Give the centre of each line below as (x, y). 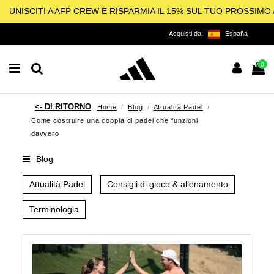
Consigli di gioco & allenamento (168, 184)
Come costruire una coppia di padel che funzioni (114, 120)
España (236, 33)
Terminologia (54, 209)
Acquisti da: (187, 33)
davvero (45, 133)
